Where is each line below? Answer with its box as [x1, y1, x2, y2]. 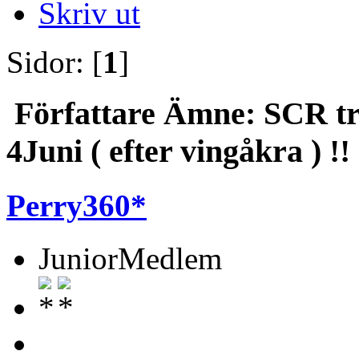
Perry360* [6, 188, 147, 223]
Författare [14, 95, 155, 132]
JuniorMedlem [38, 240, 222, 276]
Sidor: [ [6, 44, 103, 79]
